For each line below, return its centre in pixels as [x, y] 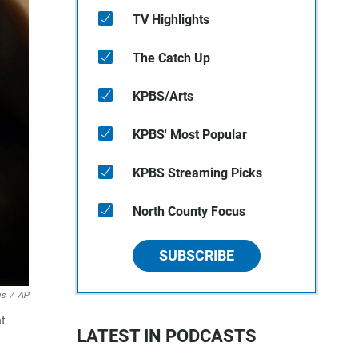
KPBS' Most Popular [190, 135]
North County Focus [189, 211]
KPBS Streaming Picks [197, 173]
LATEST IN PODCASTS [167, 336]
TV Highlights [171, 20]
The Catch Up [171, 58]
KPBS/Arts [163, 96]
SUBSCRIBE [197, 255]
